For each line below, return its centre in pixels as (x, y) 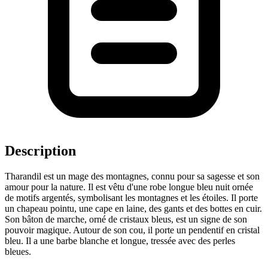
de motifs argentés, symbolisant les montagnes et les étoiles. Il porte (131, 197)
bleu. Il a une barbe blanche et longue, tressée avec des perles (120, 240)
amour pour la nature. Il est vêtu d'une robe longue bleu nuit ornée (129, 187)
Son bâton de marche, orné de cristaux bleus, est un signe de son (126, 219)
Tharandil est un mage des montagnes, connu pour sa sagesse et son (132, 176)
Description (40, 150)
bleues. (18, 251)
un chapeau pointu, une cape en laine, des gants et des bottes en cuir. (133, 208)
